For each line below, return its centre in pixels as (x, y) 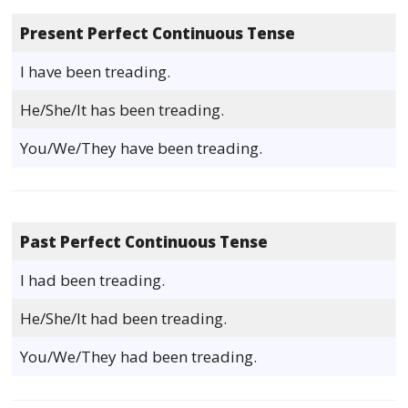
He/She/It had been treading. (124, 319)
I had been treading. (93, 280)
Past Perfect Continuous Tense (144, 242)
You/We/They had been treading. (139, 357)
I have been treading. (96, 71)
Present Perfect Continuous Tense (158, 33)
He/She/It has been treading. (122, 109)
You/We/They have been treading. (142, 148)
